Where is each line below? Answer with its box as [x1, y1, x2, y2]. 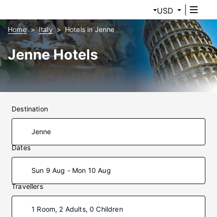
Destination [12, 105, 48, 113]
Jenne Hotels [8, 46, 98, 63]
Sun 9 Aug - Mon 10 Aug [31, 166, 111, 174]
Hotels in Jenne [64, 25, 115, 33]
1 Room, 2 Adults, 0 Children [31, 205, 123, 213]
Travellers [12, 182, 43, 190]
